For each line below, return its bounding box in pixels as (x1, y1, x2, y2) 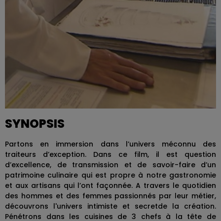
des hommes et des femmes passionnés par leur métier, (5, 191, 216, 201)
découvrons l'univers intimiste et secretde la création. (5, 201, 216, 211)
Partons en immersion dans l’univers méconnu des (5, 139, 216, 149)
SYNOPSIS (5, 115, 65, 132)
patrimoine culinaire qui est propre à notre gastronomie (5, 170, 216, 180)
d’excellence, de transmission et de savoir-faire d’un (5, 160, 216, 170)
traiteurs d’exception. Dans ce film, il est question (5, 149, 216, 159)
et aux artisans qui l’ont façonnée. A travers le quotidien (5, 181, 216, 190)
